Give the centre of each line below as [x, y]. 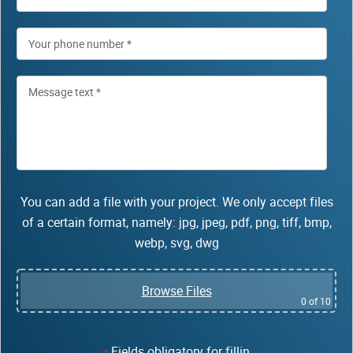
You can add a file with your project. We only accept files [176, 202]
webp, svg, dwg [176, 243]
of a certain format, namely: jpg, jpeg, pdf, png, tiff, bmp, [176, 222]
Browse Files [176, 291]
